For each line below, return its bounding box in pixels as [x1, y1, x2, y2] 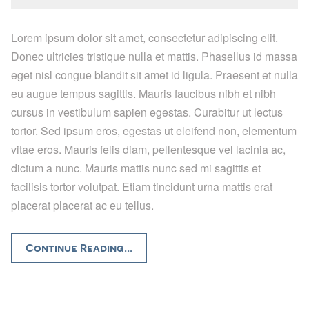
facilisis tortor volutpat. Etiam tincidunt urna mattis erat [11, 178, 272, 195]
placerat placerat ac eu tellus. [11, 197, 154, 213]
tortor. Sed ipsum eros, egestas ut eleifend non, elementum [11, 122, 297, 139]
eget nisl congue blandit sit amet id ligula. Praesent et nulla [11, 66, 298, 83]
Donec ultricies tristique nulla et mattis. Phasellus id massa [11, 48, 297, 64]
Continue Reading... [26, 241, 132, 255]
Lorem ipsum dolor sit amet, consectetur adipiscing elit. [11, 29, 278, 46]
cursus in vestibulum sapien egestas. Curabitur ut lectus [11, 103, 283, 120]
